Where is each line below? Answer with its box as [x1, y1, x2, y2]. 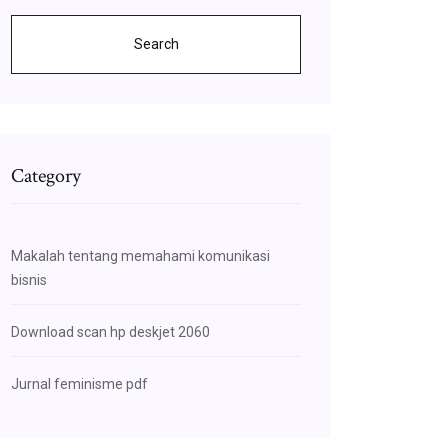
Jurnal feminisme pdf [11, 376, 148, 392]
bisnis [11, 272, 47, 288]
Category [11, 163, 81, 189]
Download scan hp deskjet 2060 [11, 324, 210, 340]
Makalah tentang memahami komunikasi [11, 248, 270, 264]
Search [133, 36, 179, 52]
